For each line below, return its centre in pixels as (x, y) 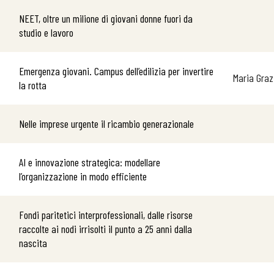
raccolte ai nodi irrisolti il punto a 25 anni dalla (106, 229)
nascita (33, 243)
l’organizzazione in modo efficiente (83, 176)
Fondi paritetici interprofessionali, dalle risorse (106, 215)
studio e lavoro (46, 32)
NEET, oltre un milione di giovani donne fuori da (106, 18)
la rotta (33, 85)
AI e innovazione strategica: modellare (90, 162)
